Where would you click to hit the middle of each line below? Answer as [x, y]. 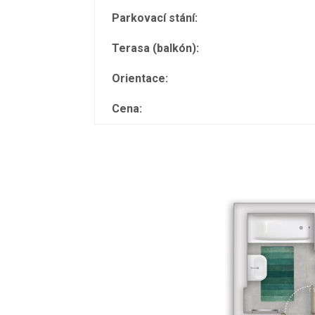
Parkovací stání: [155, 18]
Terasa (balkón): [156, 48]
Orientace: [140, 78]
